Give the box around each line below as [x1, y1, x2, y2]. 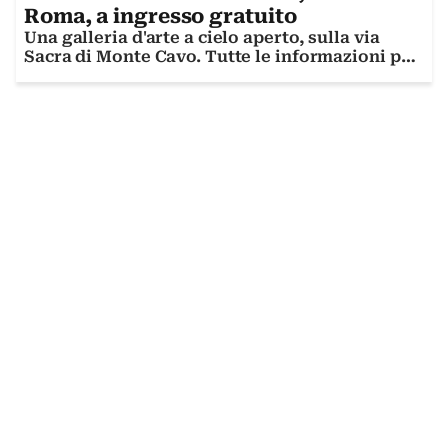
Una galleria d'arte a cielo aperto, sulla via [24, 28, 380, 48]
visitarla [24, 66, 96, 86]
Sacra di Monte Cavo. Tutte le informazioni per [24, 47, 419, 67]
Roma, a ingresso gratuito [24, 4, 297, 29]
